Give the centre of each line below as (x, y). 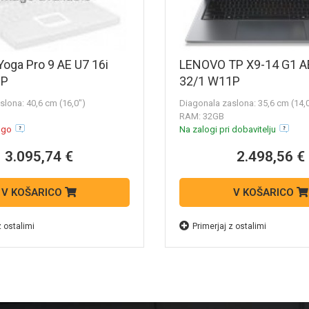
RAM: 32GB (202, 117)
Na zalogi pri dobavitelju (228, 130)
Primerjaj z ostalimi (229, 227)
